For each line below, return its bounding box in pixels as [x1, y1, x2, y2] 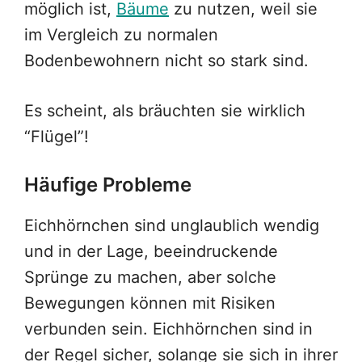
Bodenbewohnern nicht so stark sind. [24, 51, 309, 71]
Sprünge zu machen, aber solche [24, 267, 276, 288]
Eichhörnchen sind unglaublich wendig [24, 216, 319, 236]
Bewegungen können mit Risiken [24, 293, 276, 314]
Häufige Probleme [24, 173, 192, 197]
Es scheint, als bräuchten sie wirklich [24, 101, 305, 121]
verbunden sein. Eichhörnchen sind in [24, 319, 313, 339]
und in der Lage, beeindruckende [24, 242, 278, 262]
